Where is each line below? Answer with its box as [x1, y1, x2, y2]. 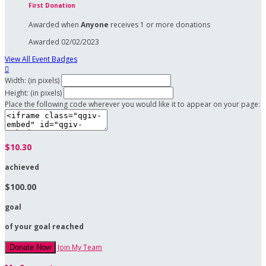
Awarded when [28, 19, 81, 30]
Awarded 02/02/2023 [28, 36, 99, 47]
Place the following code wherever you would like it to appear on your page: [5, 99, 260, 109]
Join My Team [58, 242, 102, 253]
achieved [5, 161, 39, 172]
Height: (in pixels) [5, 87, 62, 98]
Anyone [81, 19, 109, 30]
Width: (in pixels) [5, 75, 59, 85]
